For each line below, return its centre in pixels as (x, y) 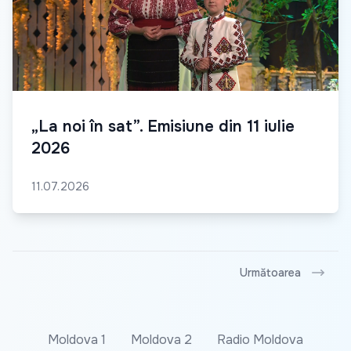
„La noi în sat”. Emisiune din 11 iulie (163, 126)
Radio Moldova (260, 339)
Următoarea (270, 272)
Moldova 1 (77, 339)
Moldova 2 (161, 339)
